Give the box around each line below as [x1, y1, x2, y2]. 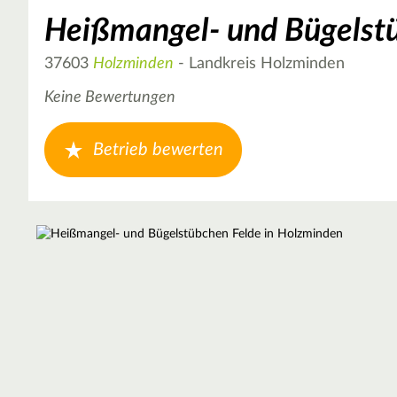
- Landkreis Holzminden [174, 55, 345, 72]
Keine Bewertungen [44, 90, 175, 106]
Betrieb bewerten [93, 140, 223, 159]
